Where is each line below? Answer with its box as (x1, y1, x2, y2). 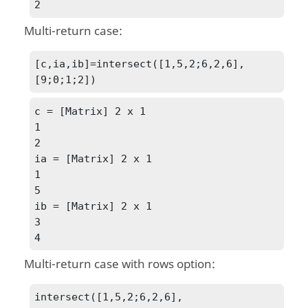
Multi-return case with (24, 255, 148, 273)
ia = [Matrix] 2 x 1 (34, 152, 153, 164)
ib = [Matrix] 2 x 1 (34, 199, 153, 212)
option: (174, 255, 216, 273)
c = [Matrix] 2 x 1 (34, 104, 146, 117)
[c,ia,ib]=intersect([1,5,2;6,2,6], (34, 58, 245, 70)
